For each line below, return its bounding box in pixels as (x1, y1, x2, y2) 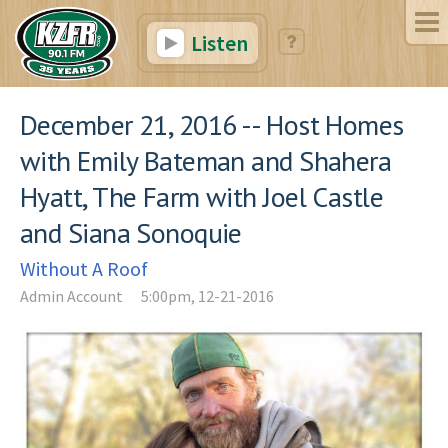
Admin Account (20, 285, 123, 306)
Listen (186, 29, 248, 57)
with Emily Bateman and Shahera (20, 141, 392, 179)
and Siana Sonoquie (20, 213, 242, 251)
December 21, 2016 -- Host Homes (20, 105, 404, 143)
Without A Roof (20, 255, 148, 281)
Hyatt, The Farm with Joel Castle (20, 177, 384, 215)
